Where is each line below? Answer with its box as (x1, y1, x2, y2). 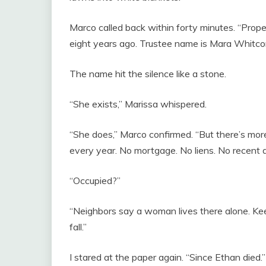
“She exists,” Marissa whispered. (69, 97, 207, 110)
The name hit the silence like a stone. (69, 67, 226, 80)
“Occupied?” (69, 174, 121, 186)
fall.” (69, 220, 87, 233)
